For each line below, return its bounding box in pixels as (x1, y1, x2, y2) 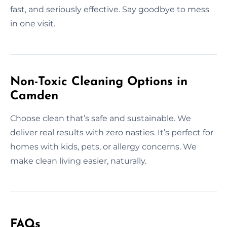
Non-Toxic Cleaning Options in (10, 75, 187, 88)
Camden (10, 90, 58, 102)
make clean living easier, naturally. (10, 156, 146, 166)
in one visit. (10, 18, 55, 28)
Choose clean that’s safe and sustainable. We (10, 113, 191, 123)
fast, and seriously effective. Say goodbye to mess (10, 4, 209, 14)
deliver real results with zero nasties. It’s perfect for (10, 127, 213, 137)
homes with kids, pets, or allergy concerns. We (10, 141, 197, 152)
